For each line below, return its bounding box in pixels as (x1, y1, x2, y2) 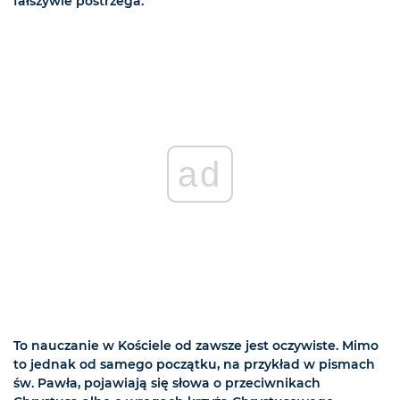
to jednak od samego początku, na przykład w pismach (13, 356, 375, 373)
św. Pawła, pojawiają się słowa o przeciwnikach (13, 375, 321, 392)
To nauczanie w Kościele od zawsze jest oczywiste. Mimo (13, 337, 379, 354)
